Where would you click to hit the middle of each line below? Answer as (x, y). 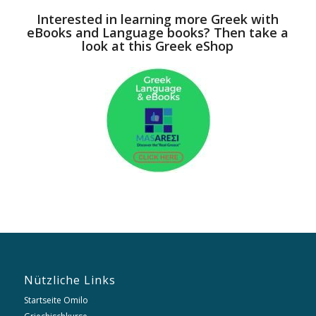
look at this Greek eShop (158, 45)
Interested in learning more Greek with (158, 19)
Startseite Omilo (56, 300)
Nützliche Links (69, 280)
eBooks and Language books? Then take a (158, 32)
